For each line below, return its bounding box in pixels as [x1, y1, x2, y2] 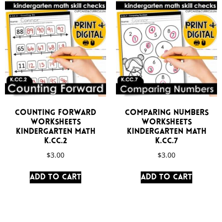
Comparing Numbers [124, 109, 209, 117]
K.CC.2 [44, 137, 67, 146]
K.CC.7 [155, 137, 178, 146]
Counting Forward [15, 109, 96, 117]
